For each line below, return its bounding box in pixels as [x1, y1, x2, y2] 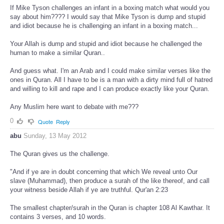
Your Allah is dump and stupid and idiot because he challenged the [10, 40, 202, 48]
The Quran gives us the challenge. [10, 149, 109, 157]
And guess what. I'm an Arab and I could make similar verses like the [10, 67, 210, 75]
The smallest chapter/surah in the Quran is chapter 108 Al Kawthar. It [10, 203, 210, 211]
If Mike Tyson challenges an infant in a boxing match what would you [10, 4, 209, 12]
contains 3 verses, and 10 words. [10, 212, 106, 220]
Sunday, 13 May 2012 [23, 131, 86, 139]
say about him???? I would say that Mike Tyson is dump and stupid [10, 13, 205, 21]
